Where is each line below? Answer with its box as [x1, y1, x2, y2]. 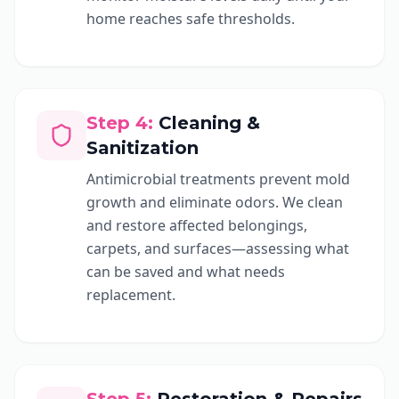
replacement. [86, 285, 175, 305]
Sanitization [86, 137, 199, 159]
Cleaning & [159, 112, 260, 134]
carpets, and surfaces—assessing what [86, 239, 349, 258]
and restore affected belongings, [86, 216, 307, 235]
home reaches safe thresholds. [86, 9, 295, 28]
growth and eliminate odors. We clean [86, 192, 343, 212]
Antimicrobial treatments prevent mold [86, 169, 350, 189]
